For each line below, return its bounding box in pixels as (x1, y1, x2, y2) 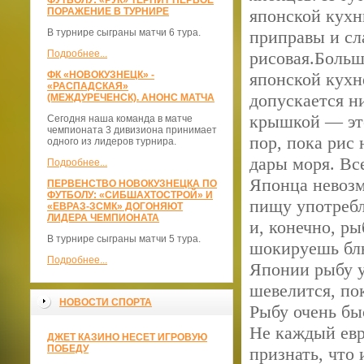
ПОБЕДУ (47, 343, 89, 354)
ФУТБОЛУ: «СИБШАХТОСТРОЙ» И (47, 189, 213, 201)
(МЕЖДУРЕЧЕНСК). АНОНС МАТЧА (47, 92, 214, 103)
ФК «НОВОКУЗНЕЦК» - (47, 69, 154, 80)
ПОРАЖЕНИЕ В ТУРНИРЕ (47, 6, 169, 17)
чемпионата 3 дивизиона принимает (47, 124, 217, 136)
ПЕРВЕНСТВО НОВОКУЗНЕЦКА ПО (47, 178, 217, 189)
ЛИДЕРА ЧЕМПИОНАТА (47, 212, 159, 223)
